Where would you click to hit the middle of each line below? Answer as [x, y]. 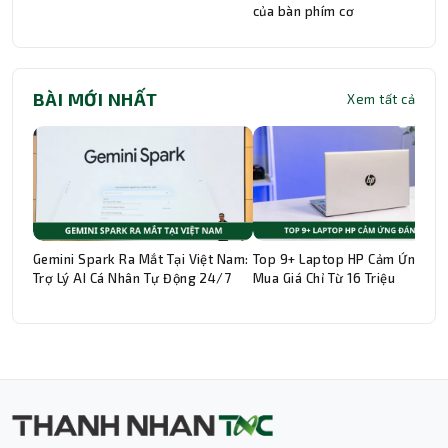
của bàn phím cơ [305, 11]
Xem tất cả [381, 99]
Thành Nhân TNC [188, 370]
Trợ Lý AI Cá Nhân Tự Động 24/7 [132, 278]
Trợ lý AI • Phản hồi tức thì [194, 393]
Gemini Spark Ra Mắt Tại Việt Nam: [141, 259]
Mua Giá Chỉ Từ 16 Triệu [324, 278]
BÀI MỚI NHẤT [95, 99]
